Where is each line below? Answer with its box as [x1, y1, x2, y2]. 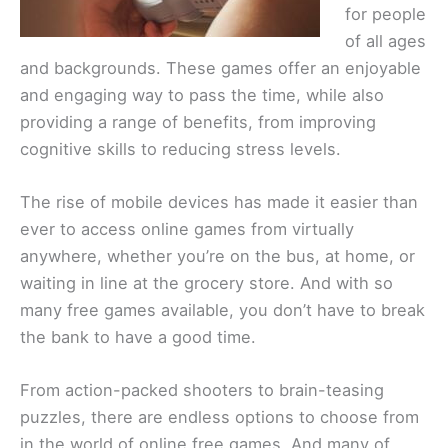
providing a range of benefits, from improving [20, 111, 376, 132]
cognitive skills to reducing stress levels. [20, 138, 341, 159]
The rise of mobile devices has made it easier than [20, 191, 418, 212]
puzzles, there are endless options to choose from [20, 407, 419, 428]
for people [344, 3, 426, 24]
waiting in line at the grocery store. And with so [20, 272, 393, 293]
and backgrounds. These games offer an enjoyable [20, 57, 421, 78]
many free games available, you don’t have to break [20, 299, 425, 320]
